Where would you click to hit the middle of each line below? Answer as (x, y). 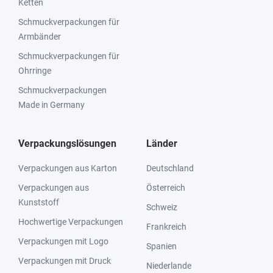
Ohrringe (35, 71)
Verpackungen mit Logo (63, 241)
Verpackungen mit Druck (65, 261)
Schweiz (162, 207)
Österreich (166, 188)
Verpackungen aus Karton (68, 168)
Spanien (161, 246)
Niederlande (169, 266)
